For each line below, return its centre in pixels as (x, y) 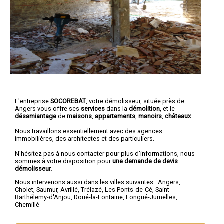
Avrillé (69, 190)
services (93, 108)
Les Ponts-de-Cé (129, 190)
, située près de (162, 101)
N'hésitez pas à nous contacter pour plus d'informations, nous (105, 153)
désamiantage (36, 116)
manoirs (150, 116)
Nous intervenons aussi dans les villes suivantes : (86, 182)
